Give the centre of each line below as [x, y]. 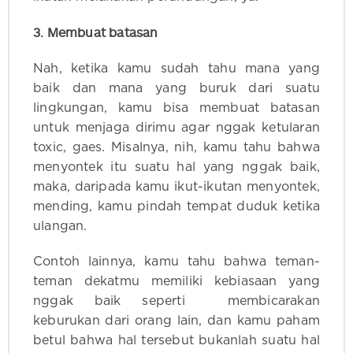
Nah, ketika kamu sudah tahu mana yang [176, 69]
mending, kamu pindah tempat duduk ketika [176, 207]
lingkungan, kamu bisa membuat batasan [176, 108]
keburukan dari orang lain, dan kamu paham [176, 321]
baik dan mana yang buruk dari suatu [176, 89]
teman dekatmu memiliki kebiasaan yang [176, 282]
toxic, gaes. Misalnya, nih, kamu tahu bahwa [176, 148]
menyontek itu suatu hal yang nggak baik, [176, 167]
